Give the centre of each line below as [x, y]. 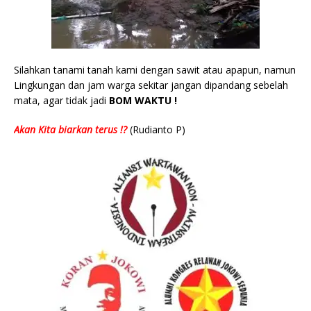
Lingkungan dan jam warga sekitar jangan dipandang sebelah [151, 85]
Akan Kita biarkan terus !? [70, 129]
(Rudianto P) [156, 129]
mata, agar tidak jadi [61, 100]
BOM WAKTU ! [143, 100]
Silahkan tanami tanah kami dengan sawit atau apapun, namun [155, 69]
